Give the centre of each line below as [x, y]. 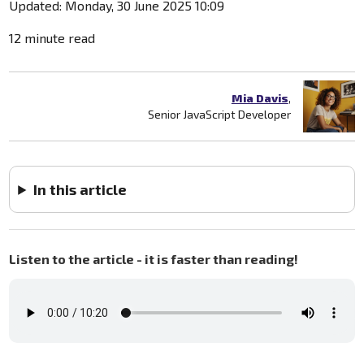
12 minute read [52, 37]
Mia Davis [260, 97]
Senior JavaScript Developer [219, 114]
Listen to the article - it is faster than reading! [154, 258]
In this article [80, 189]
